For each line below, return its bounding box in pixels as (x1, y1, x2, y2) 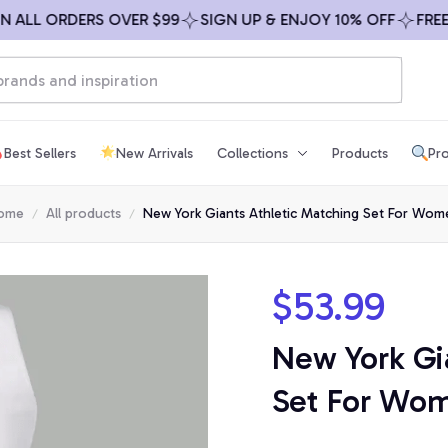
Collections (217, 144, 288, 162)
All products (46, 205, 121, 222)
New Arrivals (116, 144, 193, 162)
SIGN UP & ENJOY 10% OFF (163, 10, 359, 29)
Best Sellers (4, 144, 76, 162)
